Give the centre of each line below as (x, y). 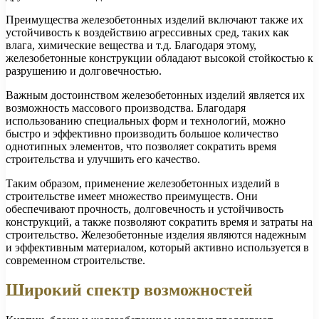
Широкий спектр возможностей (129, 290)
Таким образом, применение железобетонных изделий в (143, 183)
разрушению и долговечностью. (84, 70)
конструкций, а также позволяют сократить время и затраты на (159, 221)
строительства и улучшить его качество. (103, 159)
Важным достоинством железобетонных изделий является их (155, 95)
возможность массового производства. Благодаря (126, 108)
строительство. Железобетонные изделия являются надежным (156, 234)
